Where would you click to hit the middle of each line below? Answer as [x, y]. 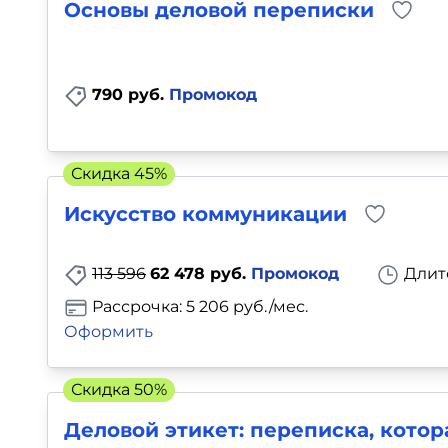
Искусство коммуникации [205, 214]
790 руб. [130, 94]
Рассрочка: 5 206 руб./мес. [198, 307]
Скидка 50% [119, 389]
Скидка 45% [119, 173]
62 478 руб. [200, 274]
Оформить [108, 331]
